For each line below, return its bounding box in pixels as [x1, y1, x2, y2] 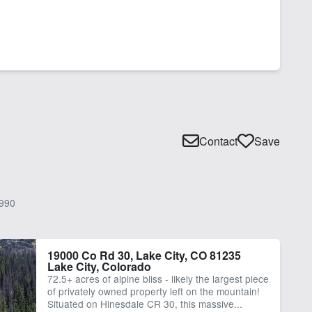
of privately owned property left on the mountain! [47, 284, 260, 299]
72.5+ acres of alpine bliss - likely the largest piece [47, 272, 269, 286]
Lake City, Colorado [47, 258, 151, 275]
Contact [199, 133, 237, 150]
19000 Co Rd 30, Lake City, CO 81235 [47, 247, 241, 264]
